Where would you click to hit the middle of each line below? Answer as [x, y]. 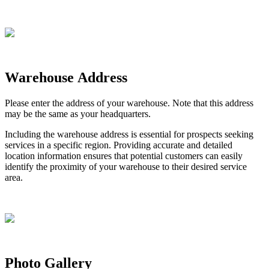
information [59, 156]
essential [155, 134]
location [20, 156]
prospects [204, 134]
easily [232, 156]
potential [147, 156]
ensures [98, 156]
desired [204, 166]
